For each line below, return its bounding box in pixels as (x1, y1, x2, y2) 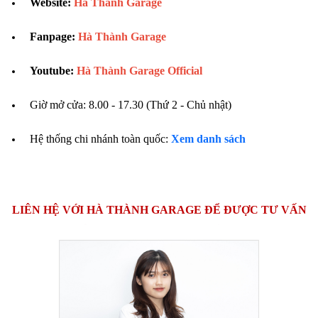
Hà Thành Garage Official (77, 64, 202, 77)
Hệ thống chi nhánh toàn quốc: (30, 132, 171, 145)
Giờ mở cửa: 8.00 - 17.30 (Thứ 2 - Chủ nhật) (30, 98, 231, 111)
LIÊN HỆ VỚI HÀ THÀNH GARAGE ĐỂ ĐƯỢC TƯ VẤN (11, 203, 307, 216)
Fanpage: (30, 30, 75, 43)
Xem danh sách (171, 132, 246, 145)
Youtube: (30, 64, 74, 77)
